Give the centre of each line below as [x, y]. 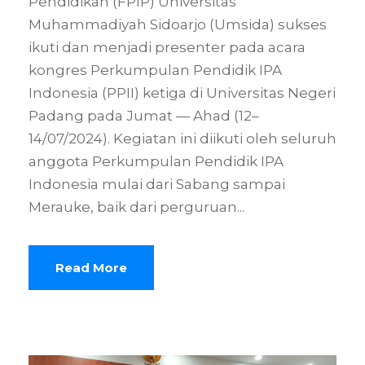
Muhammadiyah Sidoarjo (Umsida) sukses [178, 24]
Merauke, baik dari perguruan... [136, 207]
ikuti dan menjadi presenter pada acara [167, 47]
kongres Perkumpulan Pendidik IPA [155, 70]
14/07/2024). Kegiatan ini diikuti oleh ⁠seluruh [182, 138]
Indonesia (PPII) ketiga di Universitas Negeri [182, 92]
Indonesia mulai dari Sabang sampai [157, 184]
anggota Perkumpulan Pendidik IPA [156, 161]
